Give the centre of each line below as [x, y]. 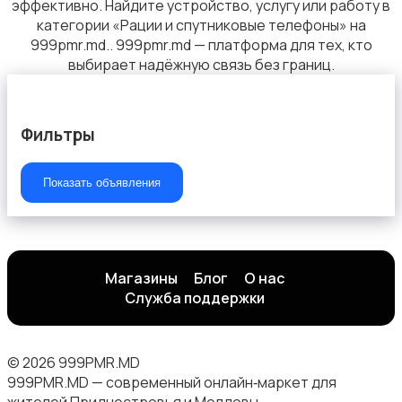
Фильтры [58, 134]
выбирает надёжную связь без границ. [201, 64]
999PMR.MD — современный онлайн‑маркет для [172, 383]
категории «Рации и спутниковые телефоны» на [201, 25]
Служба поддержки [194, 298]
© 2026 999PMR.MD [74, 363]
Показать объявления [102, 183]
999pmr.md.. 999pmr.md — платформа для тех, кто [201, 44]
